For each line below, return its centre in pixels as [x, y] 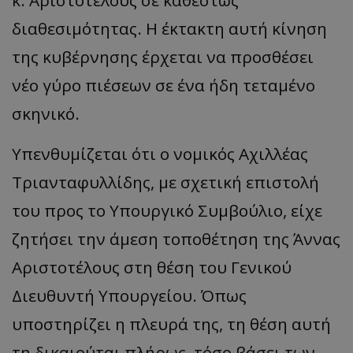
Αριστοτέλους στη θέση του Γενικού [152, 268]
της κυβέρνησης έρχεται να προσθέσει [163, 57]
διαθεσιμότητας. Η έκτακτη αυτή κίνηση [169, 29]
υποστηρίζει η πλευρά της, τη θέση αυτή [171, 324]
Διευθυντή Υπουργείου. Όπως [129, 296]
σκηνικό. [46, 114]
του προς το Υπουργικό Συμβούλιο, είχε [167, 211]
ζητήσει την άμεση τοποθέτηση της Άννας [176, 239]
